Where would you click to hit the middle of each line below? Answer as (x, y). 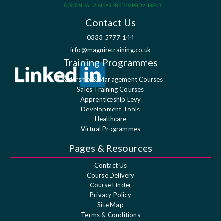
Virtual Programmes (110, 129)
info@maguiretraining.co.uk (110, 50)
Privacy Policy (110, 195)
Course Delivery (110, 175)
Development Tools (110, 109)
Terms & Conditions (110, 214)
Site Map (110, 204)
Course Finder (110, 185)
